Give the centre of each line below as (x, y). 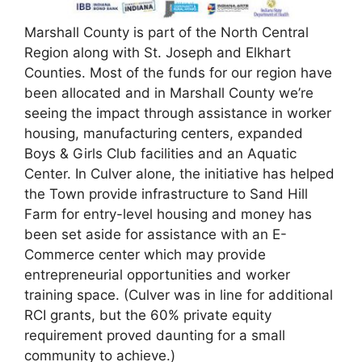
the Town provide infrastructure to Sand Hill (166, 194)
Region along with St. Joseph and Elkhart (158, 52)
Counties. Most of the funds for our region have (178, 72)
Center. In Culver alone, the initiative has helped (179, 173)
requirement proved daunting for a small (155, 335)
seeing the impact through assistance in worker (178, 113)
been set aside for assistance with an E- (156, 234)
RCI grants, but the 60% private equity (148, 315)
